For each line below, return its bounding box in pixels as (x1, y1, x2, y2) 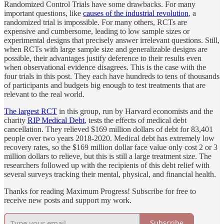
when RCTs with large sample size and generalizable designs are (4, 44, 207, 53)
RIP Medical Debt (27, 115, 84, 124)
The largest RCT (4, 106, 57, 115)
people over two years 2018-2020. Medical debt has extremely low (4, 133, 214, 142)
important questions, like (4, 8, 83, 17)
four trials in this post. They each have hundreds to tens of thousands (4, 71, 219, 80)
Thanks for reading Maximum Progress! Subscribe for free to (4, 186, 196, 195)
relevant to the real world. (4, 89, 84, 98)
